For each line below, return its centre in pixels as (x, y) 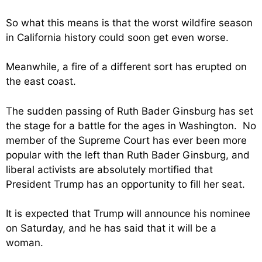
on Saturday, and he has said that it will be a (111, 228)
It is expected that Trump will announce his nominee (128, 214)
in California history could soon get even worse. (117, 37)
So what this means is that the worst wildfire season (129, 23)
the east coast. (41, 82)
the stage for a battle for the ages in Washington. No (131, 125)
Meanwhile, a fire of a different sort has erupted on (126, 67)
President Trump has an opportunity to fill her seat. (125, 184)
